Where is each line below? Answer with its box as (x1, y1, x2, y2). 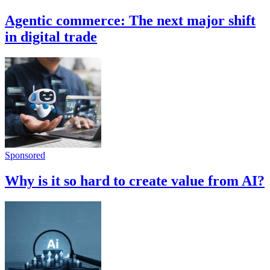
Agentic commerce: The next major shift (5, 13, 256, 29)
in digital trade (5, 29, 97, 45)
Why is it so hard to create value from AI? (5, 173, 265, 189)
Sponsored (5, 150, 45, 161)
